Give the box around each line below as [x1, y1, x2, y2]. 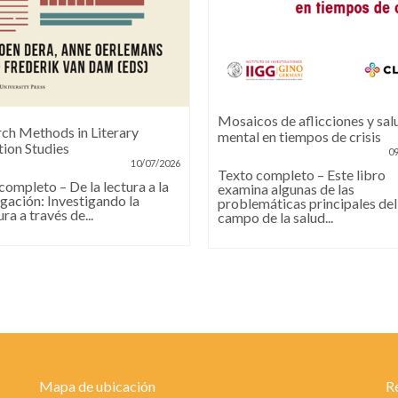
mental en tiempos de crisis [218, 128, 381, 145]
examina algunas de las [218, 180, 354, 197]
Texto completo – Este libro [218, 166, 386, 183]
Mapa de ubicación [38, 378, 155, 395]
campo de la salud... [218, 209, 333, 226]
